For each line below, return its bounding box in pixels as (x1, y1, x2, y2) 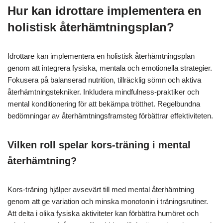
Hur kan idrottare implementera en (7, 4, 202, 18)
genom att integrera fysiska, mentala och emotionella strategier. (7, 64, 212, 73)
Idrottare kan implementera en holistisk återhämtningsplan (7, 52, 195, 61)
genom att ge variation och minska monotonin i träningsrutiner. (7, 197, 208, 206)
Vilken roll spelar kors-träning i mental (7, 139, 191, 151)
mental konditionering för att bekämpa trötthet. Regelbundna (7, 100, 200, 109)
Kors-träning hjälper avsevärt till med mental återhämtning (7, 185, 194, 194)
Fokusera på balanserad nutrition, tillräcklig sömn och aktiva (7, 76, 201, 85)
